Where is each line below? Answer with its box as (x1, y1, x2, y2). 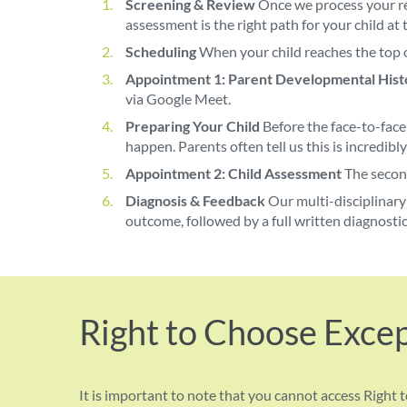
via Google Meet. (125, 89, 231, 107)
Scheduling (125, 42, 196, 60)
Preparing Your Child (125, 116, 260, 134)
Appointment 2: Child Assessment (125, 164, 342, 182)
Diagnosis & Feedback (125, 191, 265, 209)
